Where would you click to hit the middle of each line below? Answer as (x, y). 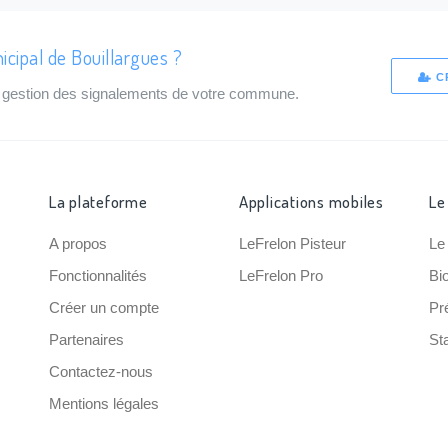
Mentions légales (103, 403)
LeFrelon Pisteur (292, 243)
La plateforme (98, 201)
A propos (77, 243)
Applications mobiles (311, 201)
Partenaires (86, 339)
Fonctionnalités (97, 275)
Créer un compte (103, 307)
